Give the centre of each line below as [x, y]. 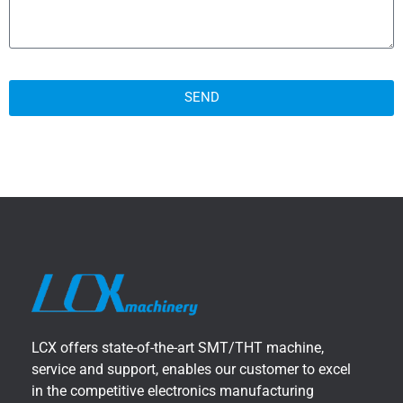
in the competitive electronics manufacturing [173, 391]
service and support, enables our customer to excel [191, 370]
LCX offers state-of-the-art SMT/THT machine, [178, 348]
